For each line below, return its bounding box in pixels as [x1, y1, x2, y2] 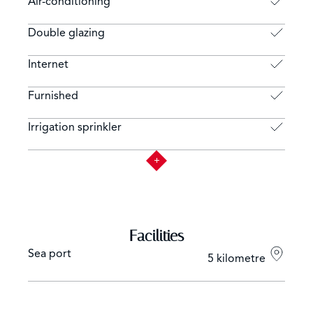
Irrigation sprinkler [28, 119, 122, 134]
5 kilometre [208, 251, 268, 265]
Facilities [129, 226, 184, 245]
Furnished [28, 88, 78, 103]
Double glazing [28, 25, 105, 40]
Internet [28, 57, 68, 71]
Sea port [28, 246, 71, 261]
